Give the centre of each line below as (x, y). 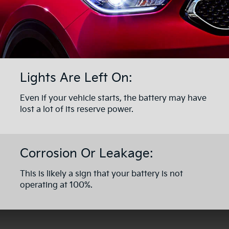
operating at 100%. (56, 185)
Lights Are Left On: (76, 78)
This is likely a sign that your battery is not (101, 174)
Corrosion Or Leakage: (86, 154)
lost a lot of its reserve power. (77, 110)
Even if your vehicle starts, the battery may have (113, 98)
